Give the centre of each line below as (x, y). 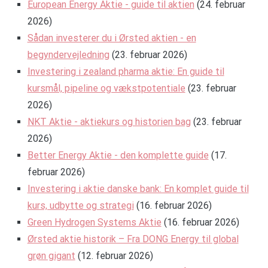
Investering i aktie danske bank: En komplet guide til (138, 189)
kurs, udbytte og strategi (80, 206)
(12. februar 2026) (115, 256)
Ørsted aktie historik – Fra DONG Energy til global (133, 239)
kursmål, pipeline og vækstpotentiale (106, 89)
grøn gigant (51, 256)
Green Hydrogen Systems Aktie (94, 223)
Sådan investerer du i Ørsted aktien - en (112, 38)
